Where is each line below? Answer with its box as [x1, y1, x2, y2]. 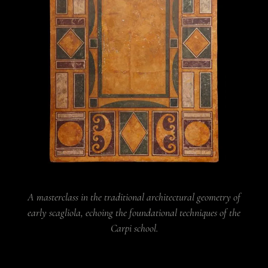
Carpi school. [110, 222, 158, 235]
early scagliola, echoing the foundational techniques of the [28, 206, 240, 220]
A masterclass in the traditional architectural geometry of [28, 191, 240, 204]
